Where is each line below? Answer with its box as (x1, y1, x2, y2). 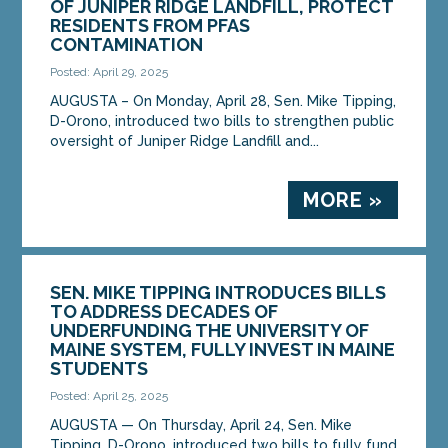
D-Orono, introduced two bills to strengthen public (50, 112, 395, 129)
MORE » (302, 187, 383, 212)
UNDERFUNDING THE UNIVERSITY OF (50, 319, 370, 341)
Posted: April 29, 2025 (50, 64, 169, 79)
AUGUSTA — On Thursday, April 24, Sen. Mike (50, 416, 353, 433)
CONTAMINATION (50, 33, 204, 55)
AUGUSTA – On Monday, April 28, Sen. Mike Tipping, (50, 92, 397, 109)
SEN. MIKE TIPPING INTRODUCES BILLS (50, 281, 387, 303)
